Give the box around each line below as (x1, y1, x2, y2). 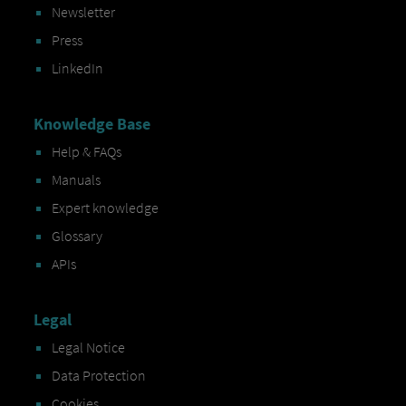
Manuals (51, 170, 101, 189)
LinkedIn (51, 59, 103, 78)
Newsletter (51, 3, 115, 22)
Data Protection (51, 366, 146, 385)
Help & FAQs (51, 142, 121, 161)
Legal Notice (51, 338, 125, 357)
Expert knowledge (51, 198, 159, 217)
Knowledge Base (33, 113, 150, 135)
